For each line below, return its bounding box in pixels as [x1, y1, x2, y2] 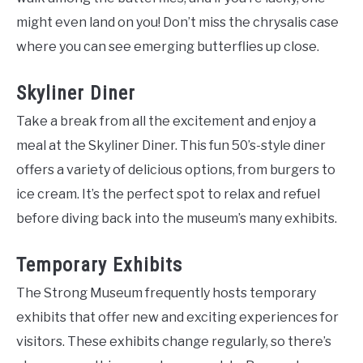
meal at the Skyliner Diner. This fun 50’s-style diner [16, 137, 326, 153]
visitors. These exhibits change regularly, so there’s [16, 333, 331, 349]
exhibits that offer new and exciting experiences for [16, 309, 339, 325]
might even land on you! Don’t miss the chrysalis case [16, 14, 339, 30]
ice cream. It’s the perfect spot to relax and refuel [16, 186, 320, 202]
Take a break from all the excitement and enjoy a [16, 113, 316, 129]
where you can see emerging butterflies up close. [16, 38, 319, 54]
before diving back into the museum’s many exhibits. [16, 210, 337, 226]
